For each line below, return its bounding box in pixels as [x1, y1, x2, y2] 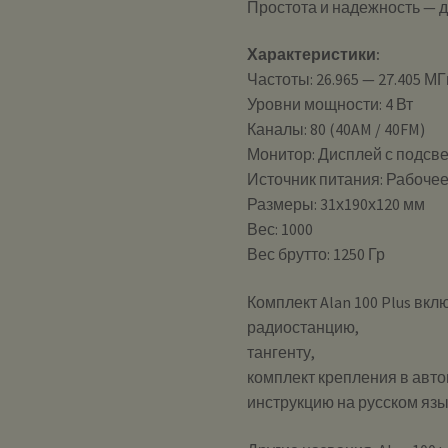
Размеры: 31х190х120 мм [247, 194, 426, 215]
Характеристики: [247, 44, 381, 65]
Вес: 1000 [247, 219, 314, 240]
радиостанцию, [247, 316, 360, 337]
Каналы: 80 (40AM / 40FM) [247, 119, 426, 140]
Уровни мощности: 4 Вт [247, 94, 414, 115]
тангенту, [247, 341, 316, 362]
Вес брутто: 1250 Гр [247, 244, 386, 265]
